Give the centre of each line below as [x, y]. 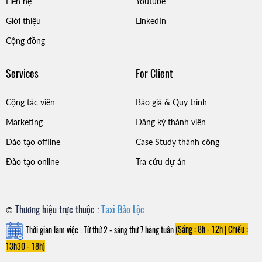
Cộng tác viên [30, 102]
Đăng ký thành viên [170, 122]
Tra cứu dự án [161, 161]
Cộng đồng [25, 40]
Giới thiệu [23, 20]
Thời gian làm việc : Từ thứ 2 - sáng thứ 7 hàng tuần [101, 229]
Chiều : [237, 229]
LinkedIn [151, 20]
